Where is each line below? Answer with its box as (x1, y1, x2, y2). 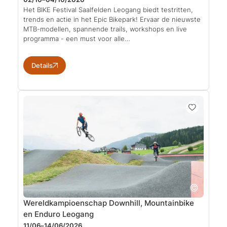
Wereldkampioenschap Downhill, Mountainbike (23, 198, 194, 208)
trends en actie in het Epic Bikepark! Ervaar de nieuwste (23, 15, 201, 24)
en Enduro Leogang (23, 209, 94, 219)
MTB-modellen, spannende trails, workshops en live (23, 25, 187, 33)
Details (31, 61, 53, 70)
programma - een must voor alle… (23, 34, 130, 43)
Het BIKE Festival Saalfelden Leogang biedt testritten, (23, 6, 193, 14)
